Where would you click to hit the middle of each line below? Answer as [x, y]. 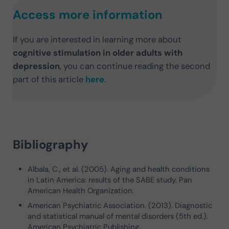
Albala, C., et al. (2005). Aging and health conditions [119, 169]
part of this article [49, 79]
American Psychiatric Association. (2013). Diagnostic [120, 205]
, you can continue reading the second [135, 66]
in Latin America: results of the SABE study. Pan [110, 180]
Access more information [88, 14]
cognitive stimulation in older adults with [98, 52]
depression [37, 66]
